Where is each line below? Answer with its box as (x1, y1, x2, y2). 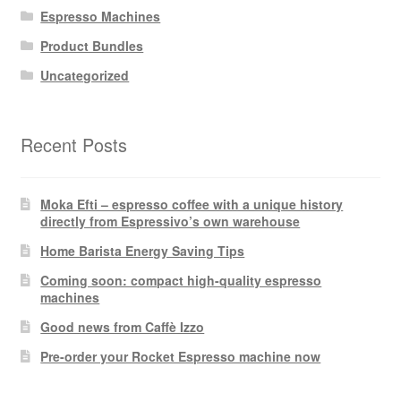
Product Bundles (40, 37, 144, 55)
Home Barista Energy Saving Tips (40, 241, 245, 260)
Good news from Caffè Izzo (40, 317, 205, 336)
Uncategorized (40, 66, 130, 85)
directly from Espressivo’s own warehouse (40, 211, 301, 230)
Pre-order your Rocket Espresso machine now (40, 346, 321, 365)
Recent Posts (20, 132, 127, 158)
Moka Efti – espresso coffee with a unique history (40, 194, 344, 213)
